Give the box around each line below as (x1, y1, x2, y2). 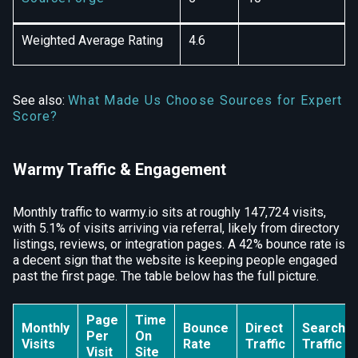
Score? (13, 109, 58, 124)
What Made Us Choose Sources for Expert (68, 93, 343, 108)
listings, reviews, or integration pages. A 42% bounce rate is (13, 237, 345, 252)
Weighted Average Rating (22, 33, 163, 48)
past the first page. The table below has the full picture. (13, 268, 319, 284)
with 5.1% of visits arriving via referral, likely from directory (13, 221, 340, 236)
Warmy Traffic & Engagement (13, 160, 226, 179)
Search (302, 320, 345, 336)
